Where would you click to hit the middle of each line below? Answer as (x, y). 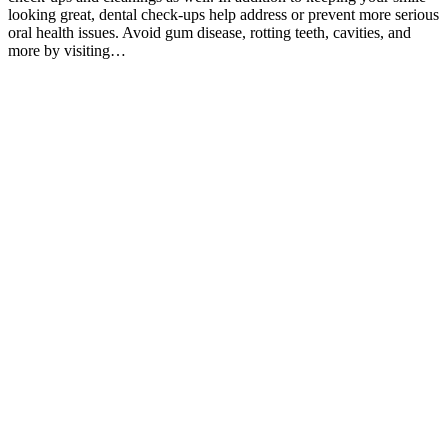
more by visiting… (67, 51)
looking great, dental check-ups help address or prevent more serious (223, 15)
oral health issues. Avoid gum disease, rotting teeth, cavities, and (209, 33)
